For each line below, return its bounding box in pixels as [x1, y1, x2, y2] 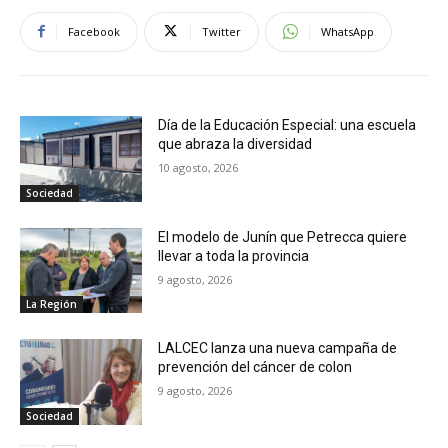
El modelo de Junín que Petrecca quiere [158, 228, 408, 245]
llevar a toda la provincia [158, 247, 310, 264]
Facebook [68, 23, 120, 39]
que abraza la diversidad [158, 135, 313, 152]
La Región [26, 297, 77, 312]
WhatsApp [321, 23, 374, 39]
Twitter [202, 23, 241, 39]
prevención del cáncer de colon [158, 359, 353, 376]
